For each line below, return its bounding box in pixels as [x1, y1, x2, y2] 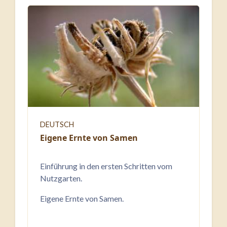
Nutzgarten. [40, 173, 82, 183]
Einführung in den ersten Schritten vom [40, 161, 172, 171]
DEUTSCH [40, 120, 74, 129]
